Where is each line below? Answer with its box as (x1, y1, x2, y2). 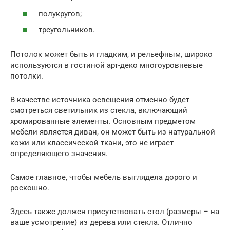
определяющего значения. (10, 149, 108, 159)
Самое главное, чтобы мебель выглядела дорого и (10, 172, 197, 182)
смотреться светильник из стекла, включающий (10, 106, 187, 116)
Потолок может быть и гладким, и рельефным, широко (10, 50, 213, 60)
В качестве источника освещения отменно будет (10, 95, 189, 105)
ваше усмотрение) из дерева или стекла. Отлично (10, 218, 193, 227)
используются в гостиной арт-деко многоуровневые (10, 61, 203, 70)
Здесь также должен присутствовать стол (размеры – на (10, 207, 219, 217)
